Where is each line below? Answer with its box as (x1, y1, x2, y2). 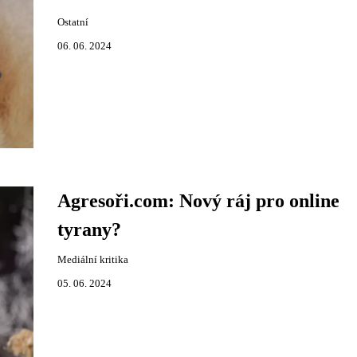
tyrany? (57, 219, 121, 240)
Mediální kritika (57, 254, 128, 265)
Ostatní (57, 17, 88, 28)
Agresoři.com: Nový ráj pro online (57, 190, 339, 211)
